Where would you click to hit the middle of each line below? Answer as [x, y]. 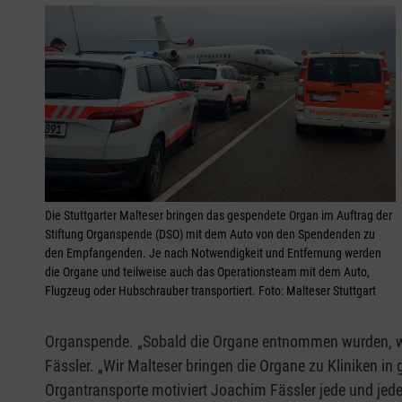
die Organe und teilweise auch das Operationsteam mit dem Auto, [207, 272]
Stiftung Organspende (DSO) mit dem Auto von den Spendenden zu [210, 235]
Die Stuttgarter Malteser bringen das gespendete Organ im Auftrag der [218, 216]
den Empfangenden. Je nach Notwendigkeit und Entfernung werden [213, 253]
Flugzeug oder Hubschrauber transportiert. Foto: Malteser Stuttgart [210, 291]
